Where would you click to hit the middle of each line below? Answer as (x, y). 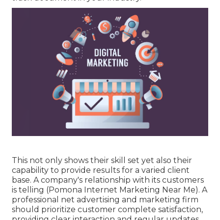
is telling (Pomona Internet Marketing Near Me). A (110, 190)
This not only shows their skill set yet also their (102, 160)
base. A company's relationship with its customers (108, 180)
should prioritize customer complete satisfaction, (107, 209)
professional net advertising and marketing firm (105, 199)
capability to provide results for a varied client (101, 170)
